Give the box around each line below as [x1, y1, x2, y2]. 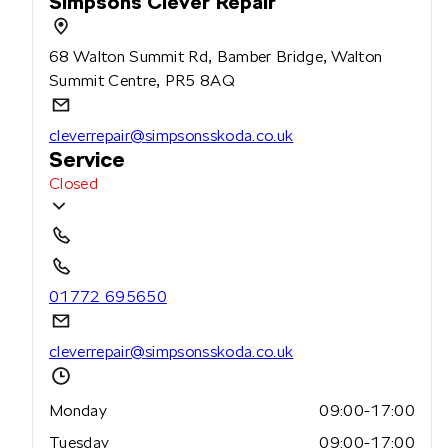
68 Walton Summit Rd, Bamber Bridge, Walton [49, 47, 383, 67]
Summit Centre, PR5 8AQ [49, 71, 236, 91]
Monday [49, 401, 107, 421]
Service [49, 147, 126, 173]
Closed [49, 174, 98, 194]
